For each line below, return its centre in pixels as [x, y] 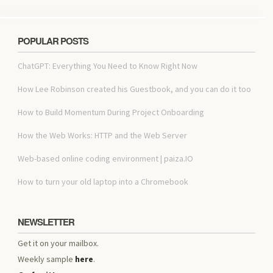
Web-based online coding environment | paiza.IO [106, 159]
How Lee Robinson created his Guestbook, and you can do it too [135, 89]
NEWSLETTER [46, 222]
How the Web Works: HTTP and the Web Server [103, 136]
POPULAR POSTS [53, 41]
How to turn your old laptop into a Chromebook [103, 182]
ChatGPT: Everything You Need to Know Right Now [108, 66]
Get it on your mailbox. [58, 243]
